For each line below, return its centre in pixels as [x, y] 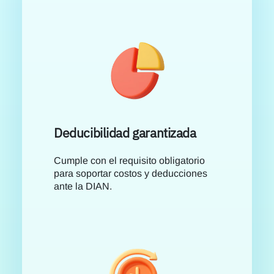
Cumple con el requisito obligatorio [129, 160]
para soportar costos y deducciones [131, 173]
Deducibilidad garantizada [125, 133]
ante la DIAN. [83, 186]
